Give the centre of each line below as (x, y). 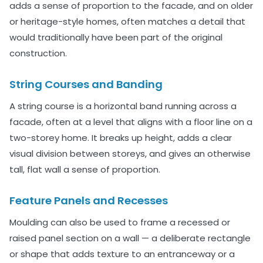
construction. (38, 53)
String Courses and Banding (86, 84)
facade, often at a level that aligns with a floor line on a (131, 122)
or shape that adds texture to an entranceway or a (122, 254)
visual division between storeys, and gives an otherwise (130, 153)
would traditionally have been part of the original (116, 37)
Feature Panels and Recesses (89, 200)
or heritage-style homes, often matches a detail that (127, 21)
